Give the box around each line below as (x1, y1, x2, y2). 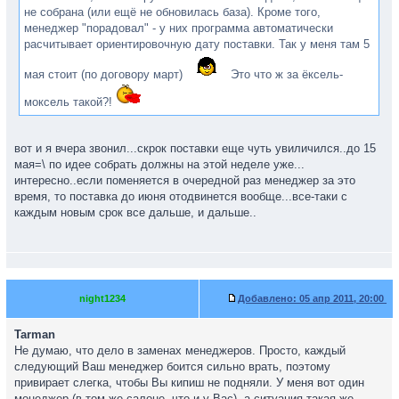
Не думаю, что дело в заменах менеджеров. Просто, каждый (14, 344, 346, 357)
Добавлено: (238, 293, 297, 304)
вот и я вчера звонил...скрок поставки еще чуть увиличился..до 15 (14, 142, 376, 155)
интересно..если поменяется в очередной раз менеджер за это (14, 174, 355, 187)
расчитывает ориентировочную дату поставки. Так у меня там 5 (24, 37, 370, 51)
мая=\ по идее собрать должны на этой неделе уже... (14, 158, 305, 171)
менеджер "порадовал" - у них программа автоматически (24, 21, 333, 35)
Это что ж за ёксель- (227, 68, 343, 81)
